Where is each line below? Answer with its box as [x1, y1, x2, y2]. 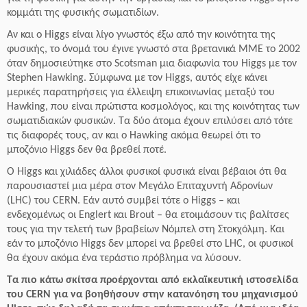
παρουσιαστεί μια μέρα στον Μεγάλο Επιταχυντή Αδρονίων [7, 181, 275, 192]
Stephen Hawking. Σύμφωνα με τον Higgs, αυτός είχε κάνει [7, 73, 267, 84]
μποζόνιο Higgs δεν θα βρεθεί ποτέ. [7, 145, 167, 156]
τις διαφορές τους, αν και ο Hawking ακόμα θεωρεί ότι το [7, 130, 260, 141]
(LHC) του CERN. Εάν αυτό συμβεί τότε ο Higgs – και [7, 195, 240, 206]
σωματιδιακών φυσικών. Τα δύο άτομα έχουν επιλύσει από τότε [7, 116, 293, 127]
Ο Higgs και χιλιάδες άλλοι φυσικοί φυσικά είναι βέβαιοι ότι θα [7, 167, 286, 177]
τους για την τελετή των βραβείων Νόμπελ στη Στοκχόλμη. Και [7, 224, 284, 235]
